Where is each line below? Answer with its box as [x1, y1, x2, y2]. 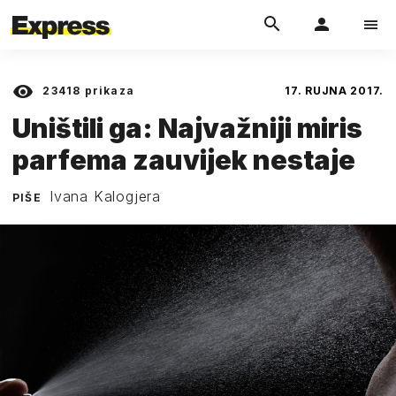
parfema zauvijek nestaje [12, 143, 355, 176]
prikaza [80, 84, 135, 97]
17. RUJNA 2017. [285, 84, 384, 97]
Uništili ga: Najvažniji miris [12, 111, 362, 144]
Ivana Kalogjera [49, 187, 161, 205]
